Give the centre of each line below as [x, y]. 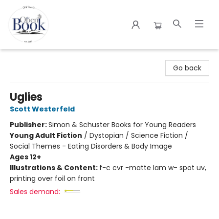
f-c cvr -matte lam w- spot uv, [153, 168]
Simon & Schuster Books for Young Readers [122, 125]
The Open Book [33, 57]
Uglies [26, 97]
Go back [187, 68]
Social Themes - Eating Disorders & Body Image [91, 146]
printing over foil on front [52, 178]
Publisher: [29, 125]
